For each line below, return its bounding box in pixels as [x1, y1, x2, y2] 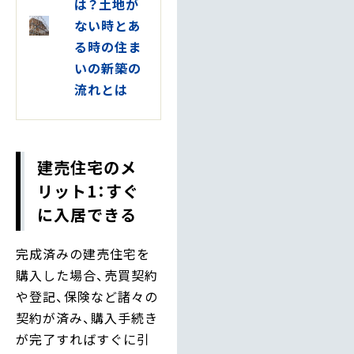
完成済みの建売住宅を [16, 243, 150, 263]
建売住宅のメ [37, 155, 137, 179]
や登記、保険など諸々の [16, 286, 158, 306]
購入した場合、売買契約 [16, 265, 158, 284]
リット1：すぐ [37, 179, 139, 202]
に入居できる [37, 202, 137, 226]
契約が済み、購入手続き [16, 307, 158, 327]
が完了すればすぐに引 [16, 329, 150, 348]
